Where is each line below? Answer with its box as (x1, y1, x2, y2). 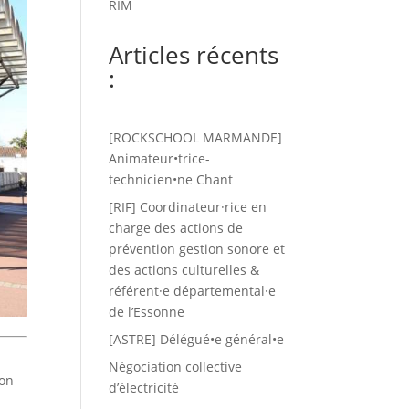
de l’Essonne (109, 302, 185, 320)
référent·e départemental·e (109, 281, 277, 299)
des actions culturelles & (109, 260, 260, 278)
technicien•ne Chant (109, 170, 234, 188)
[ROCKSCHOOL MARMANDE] (109, 128, 283, 146)
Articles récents (109, 37, 279, 71)
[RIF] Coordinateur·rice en (109, 197, 267, 215)
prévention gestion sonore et (109, 239, 286, 257)
